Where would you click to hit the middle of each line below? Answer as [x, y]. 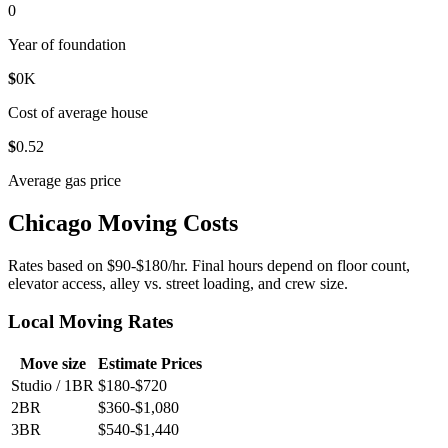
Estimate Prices [150, 364]
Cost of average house [78, 112]
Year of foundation [67, 44]
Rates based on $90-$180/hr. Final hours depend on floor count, [209, 265]
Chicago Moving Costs [123, 222]
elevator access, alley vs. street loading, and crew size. [178, 283]
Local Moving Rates [90, 322]
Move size [52, 364]
